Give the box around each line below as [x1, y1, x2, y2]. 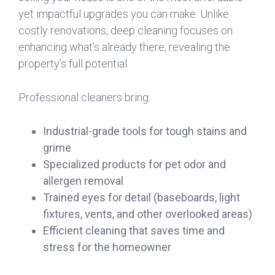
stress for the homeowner [43, 241, 171, 254]
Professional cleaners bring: [18, 91, 150, 104]
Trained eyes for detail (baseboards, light [43, 191, 240, 204]
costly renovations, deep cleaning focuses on [18, 24, 233, 37]
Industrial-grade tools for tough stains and [43, 125, 247, 137]
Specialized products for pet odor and [43, 158, 226, 171]
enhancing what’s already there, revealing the [18, 41, 230, 53]
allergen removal [43, 174, 123, 187]
